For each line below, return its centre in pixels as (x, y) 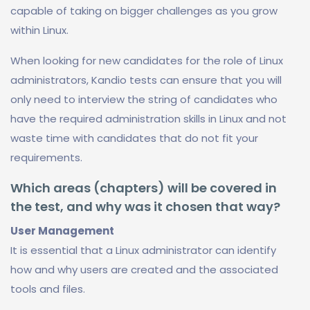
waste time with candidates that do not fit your (134, 138)
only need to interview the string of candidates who (144, 99)
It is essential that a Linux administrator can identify (143, 250)
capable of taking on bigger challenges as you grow (144, 11)
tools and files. (48, 289)
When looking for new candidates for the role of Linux (147, 61)
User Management (62, 231)
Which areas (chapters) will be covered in (144, 188)
